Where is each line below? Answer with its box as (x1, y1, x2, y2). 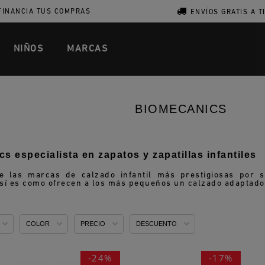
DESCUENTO (136, 220, 177, 228)
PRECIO (80, 220, 105, 228)
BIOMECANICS (135, 102, 227, 115)
